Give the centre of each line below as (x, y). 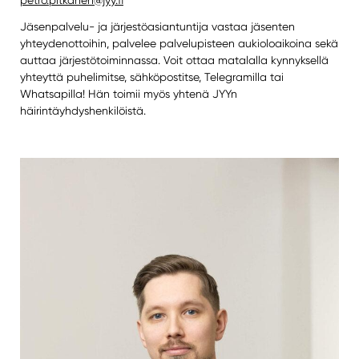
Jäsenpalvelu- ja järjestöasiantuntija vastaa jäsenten (157, 26)
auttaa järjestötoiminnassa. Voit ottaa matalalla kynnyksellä (174, 60)
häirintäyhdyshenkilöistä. (83, 110)
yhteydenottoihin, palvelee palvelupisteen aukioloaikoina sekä (179, 43)
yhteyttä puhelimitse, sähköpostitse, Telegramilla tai (151, 77)
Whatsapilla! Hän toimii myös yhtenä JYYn (128, 93)
